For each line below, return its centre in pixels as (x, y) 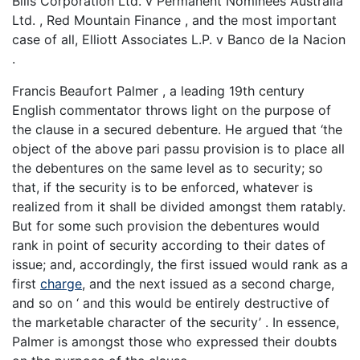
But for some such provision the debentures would (166, 226)
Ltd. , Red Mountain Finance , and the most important (174, 20)
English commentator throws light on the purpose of (172, 110)
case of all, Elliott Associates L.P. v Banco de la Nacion (179, 40)
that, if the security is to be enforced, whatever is (162, 188)
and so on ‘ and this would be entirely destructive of (171, 303)
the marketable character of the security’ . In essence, (176, 323)
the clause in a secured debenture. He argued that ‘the (177, 130)
